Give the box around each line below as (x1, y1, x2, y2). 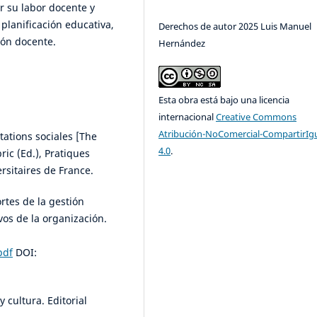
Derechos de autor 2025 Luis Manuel (158, 20, 312, 33)
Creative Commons (216, 110, 297, 124)
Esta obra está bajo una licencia (158, 93, 290, 107)
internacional (158, 110, 217, 124)
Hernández (158, 37, 206, 50)
